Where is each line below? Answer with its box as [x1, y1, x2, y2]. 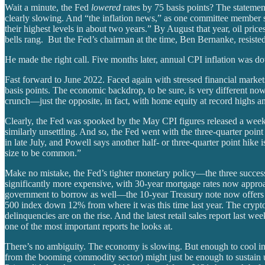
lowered [91, 2, 121, 12]
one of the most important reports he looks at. [5, 221, 173, 231]
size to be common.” [5, 147, 81, 158]
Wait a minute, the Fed [5, 2, 91, 12]
